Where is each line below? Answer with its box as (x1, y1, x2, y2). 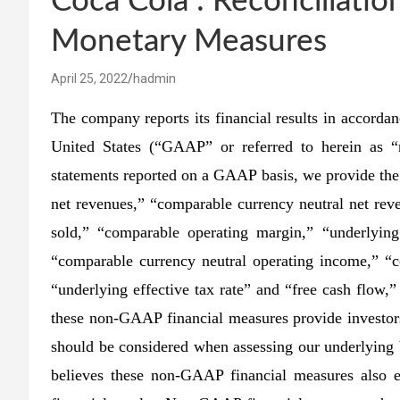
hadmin (133, 71, 176, 87)
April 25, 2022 (51, 71, 128, 87)
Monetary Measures (51, 26, 327, 58)
